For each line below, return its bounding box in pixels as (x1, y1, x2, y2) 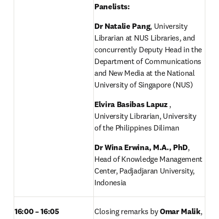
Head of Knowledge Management (94, 154, 203, 164)
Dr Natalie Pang (94, 21, 151, 31)
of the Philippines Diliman (94, 123, 181, 132)
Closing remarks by (94, 206, 160, 216)
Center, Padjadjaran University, (94, 166, 195, 175)
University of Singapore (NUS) (94, 80, 195, 89)
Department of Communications (94, 56, 202, 66)
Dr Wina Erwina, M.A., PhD (94, 142, 188, 152)
